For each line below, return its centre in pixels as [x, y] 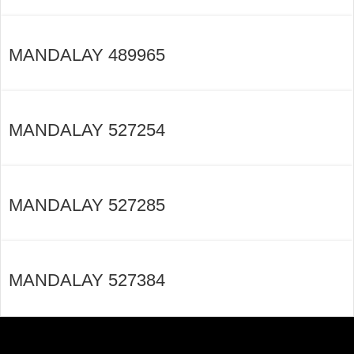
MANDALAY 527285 [87, 205]
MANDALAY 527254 [87, 130]
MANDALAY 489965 [87, 55]
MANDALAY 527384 [87, 281]
